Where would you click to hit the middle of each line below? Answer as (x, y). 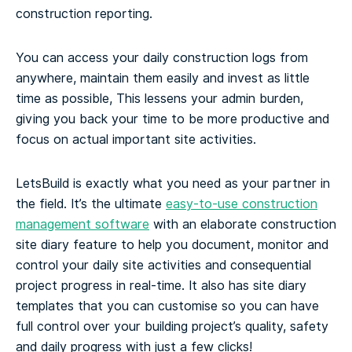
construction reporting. (84, 14)
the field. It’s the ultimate (91, 204)
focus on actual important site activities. (136, 140)
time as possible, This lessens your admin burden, (159, 99)
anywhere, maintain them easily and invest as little (163, 79)
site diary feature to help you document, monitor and (172, 245)
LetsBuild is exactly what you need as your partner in (173, 184)
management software (82, 225)
